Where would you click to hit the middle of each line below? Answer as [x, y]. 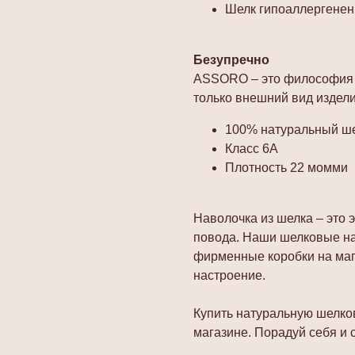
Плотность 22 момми [286, 167]
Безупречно [231, 59]
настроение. [229, 275]
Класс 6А [252, 148]
